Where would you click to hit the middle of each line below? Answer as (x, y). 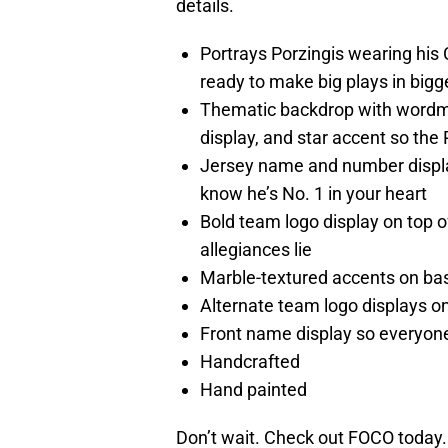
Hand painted (253, 389)
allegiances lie (256, 249)
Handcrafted (250, 361)
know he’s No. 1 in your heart (313, 193)
